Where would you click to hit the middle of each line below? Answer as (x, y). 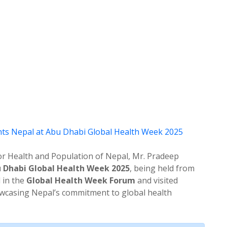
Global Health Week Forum (81, 180)
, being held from (162, 168)
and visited (157, 180)
